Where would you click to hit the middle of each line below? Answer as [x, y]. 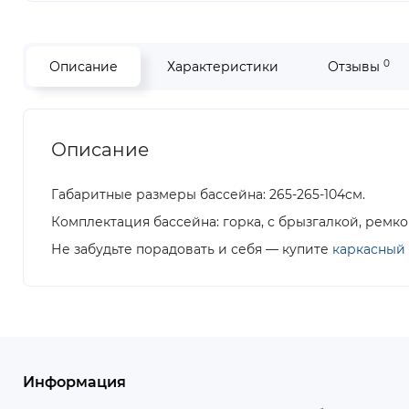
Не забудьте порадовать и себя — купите [192, 249]
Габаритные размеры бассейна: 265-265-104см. [208, 194]
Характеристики [223, 67]
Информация [74, 382]
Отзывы [356, 67]
